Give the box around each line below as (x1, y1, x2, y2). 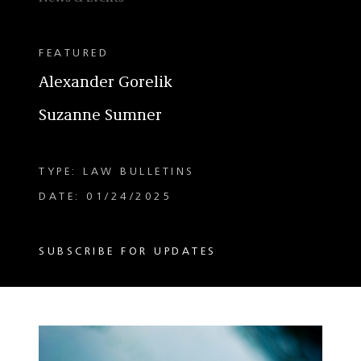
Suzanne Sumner (39, 108, 162, 124)
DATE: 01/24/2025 (39, 191, 172, 202)
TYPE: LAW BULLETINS (39, 166, 195, 177)
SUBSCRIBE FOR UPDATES (39, 246, 217, 257)
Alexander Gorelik (39, 75, 172, 91)
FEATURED (39, 48, 109, 59)
